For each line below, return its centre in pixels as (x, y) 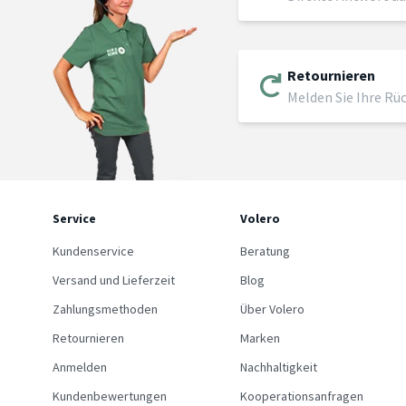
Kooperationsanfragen (302, 396)
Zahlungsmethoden (105, 309)
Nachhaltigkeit (279, 367)
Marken (261, 338)
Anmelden (80, 367)
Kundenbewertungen (110, 396)
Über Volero (273, 309)
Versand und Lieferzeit (114, 280)
